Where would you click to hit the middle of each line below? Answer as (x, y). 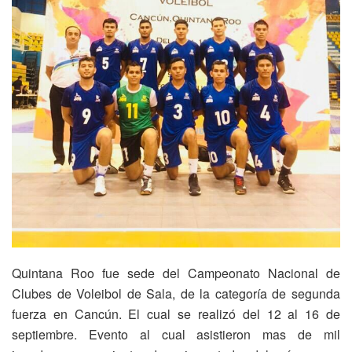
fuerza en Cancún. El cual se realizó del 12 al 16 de (176, 314)
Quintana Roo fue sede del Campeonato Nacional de (176, 273)
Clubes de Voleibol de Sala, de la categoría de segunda (176, 294)
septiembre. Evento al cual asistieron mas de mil (176, 335)
